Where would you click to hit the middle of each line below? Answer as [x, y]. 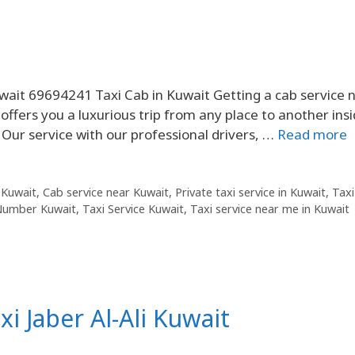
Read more [312, 135]
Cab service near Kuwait [105, 193]
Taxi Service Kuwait [133, 209]
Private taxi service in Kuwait [250, 193]
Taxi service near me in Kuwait [270, 209]
